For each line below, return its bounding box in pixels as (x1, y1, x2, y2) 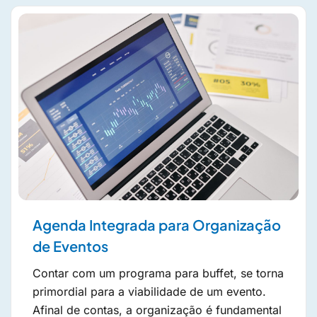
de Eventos (33, 237, 108, 255)
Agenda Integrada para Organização (33, 216, 281, 234)
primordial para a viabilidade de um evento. (33, 284, 266, 299)
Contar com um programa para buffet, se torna (33, 266, 284, 281)
